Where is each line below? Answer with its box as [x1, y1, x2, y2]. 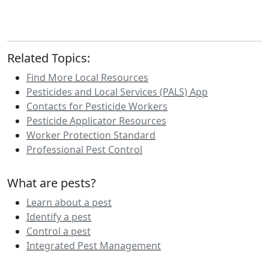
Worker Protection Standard [26, 128, 156, 142]
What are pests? [7, 175, 96, 192]
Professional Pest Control [26, 143, 142, 157]
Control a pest [26, 225, 91, 238]
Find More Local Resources [26, 71, 148, 85]
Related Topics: [7, 50, 90, 67]
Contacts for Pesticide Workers [26, 100, 168, 113]
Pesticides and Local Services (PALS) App [26, 85, 208, 99]
